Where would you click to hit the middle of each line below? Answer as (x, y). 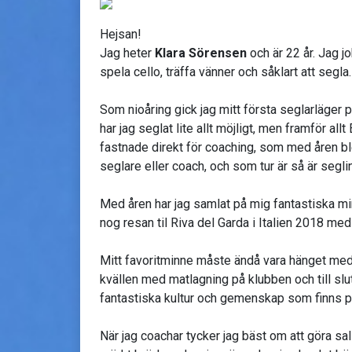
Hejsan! (121, 34)
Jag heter (127, 53)
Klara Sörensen (202, 53)
